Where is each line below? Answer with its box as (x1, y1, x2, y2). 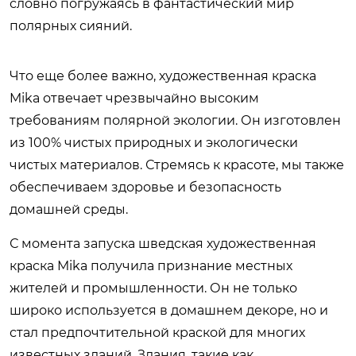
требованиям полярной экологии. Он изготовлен (10, 112, 341, 128)
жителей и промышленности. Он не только (10, 280, 297, 296)
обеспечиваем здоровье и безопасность (10, 179, 281, 195)
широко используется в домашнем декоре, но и (10, 302, 328, 318)
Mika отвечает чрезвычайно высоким (10, 90, 259, 106)
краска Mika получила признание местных (10, 257, 292, 273)
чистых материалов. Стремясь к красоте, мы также (10, 157, 344, 172)
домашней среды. (10, 201, 128, 217)
